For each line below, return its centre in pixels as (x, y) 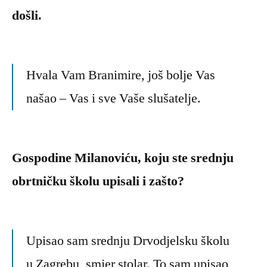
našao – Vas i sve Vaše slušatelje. (114, 99)
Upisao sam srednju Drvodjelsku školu (128, 241)
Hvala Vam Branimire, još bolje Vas (121, 75)
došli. (27, 16)
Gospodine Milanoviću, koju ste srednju (123, 158)
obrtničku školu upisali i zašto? (98, 181)
